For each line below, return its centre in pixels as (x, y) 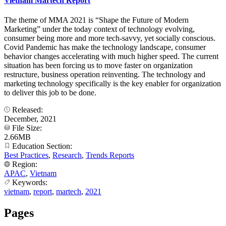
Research (67, 155)
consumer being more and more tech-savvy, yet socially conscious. (110, 38)
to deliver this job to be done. (50, 93)
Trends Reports (110, 155)
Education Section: (42, 146)
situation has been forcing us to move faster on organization (98, 66)
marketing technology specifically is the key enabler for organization (112, 84)
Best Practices (26, 155)
